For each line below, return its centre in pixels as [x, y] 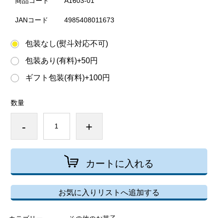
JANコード [31, 20]
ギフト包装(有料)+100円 [67, 78]
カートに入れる [120, 163]
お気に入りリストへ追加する [109, 192]
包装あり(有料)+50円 [61, 61]
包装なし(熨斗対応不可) [66, 44]
